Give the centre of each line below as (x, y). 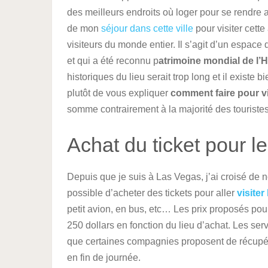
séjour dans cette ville (147, 28)
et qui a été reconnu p (113, 61)
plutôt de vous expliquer (119, 93)
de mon (84, 28)
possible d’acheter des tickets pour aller (152, 193)
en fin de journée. (104, 258)
